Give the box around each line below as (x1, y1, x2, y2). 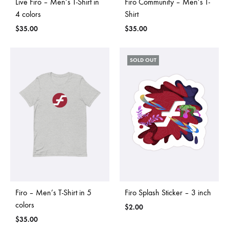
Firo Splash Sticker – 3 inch (125, 188, 211, 198)
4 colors (15, 9, 41, 19)
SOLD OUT (130, 56, 156, 63)
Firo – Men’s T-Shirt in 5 (15, 188, 91, 198)
